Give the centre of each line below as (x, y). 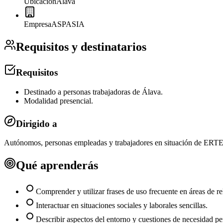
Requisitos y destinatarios (81, 47)
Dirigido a (37, 123)
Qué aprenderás (57, 166)
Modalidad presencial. (58, 101)
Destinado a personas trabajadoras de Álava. (93, 92)
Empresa (38, 24)
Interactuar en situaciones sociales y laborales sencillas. (122, 206)
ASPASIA (68, 24)
